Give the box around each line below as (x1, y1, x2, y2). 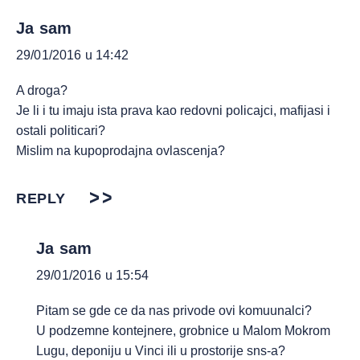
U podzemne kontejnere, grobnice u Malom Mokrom (36, 324, 330, 337)
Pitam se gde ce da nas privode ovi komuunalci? (36, 304, 312, 317)
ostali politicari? (16, 124, 105, 137)
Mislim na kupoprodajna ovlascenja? (16, 144, 225, 157)
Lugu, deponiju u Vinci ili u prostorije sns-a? (36, 344, 285, 358)
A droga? (16, 84, 67, 97)
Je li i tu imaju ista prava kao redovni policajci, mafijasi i (16, 104, 330, 117)
